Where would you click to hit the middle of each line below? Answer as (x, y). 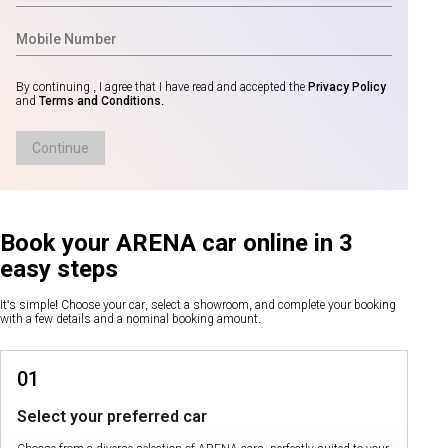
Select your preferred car (112, 416)
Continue (60, 148)
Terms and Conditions (98, 101)
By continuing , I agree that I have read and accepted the (162, 87)
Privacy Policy (347, 87)
